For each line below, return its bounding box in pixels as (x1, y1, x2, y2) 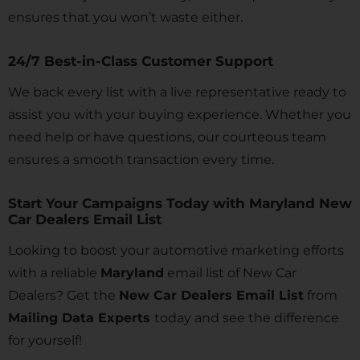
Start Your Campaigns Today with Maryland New (8, 195, 352, 211)
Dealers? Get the (8, 288, 119, 303)
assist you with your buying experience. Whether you (8, 107, 351, 122)
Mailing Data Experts (8, 310, 150, 325)
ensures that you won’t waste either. (8, 10, 243, 25)
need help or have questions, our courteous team (8, 129, 326, 145)
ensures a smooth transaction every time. (8, 152, 274, 167)
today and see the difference (154, 310, 339, 325)
